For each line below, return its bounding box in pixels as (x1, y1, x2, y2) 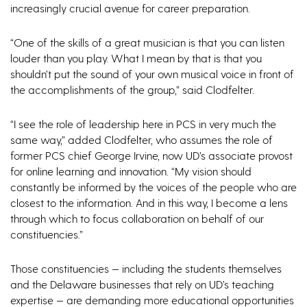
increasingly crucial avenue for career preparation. (10, 1, 253, 15)
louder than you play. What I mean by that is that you (10, 51, 262, 65)
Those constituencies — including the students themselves (10, 262, 282, 275)
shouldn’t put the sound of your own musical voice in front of (10, 67, 294, 81)
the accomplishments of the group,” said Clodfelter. (10, 83, 257, 97)
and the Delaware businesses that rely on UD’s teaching (10, 278, 274, 291)
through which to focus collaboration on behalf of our (10, 212, 264, 225)
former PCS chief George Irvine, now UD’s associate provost (10, 149, 293, 162)
